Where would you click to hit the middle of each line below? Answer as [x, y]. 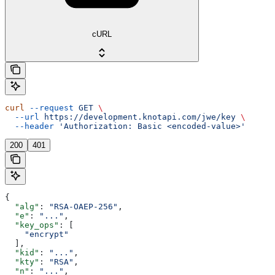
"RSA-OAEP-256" [83, 206]
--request [49, 107]
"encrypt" [37, 234]
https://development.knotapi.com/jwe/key [137, 117]
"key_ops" [32, 225]
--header [29, 126]
